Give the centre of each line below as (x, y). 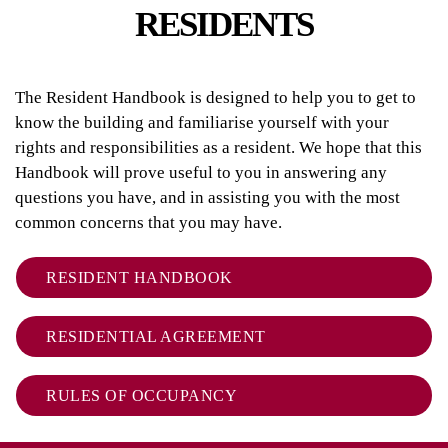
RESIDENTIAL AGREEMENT (156, 336)
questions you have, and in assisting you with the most (207, 197)
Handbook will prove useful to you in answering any (201, 172)
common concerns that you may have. (150, 222)
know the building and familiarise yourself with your (202, 122)
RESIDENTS (224, 24)
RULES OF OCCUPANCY (141, 395)
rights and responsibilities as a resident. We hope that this (218, 147)
